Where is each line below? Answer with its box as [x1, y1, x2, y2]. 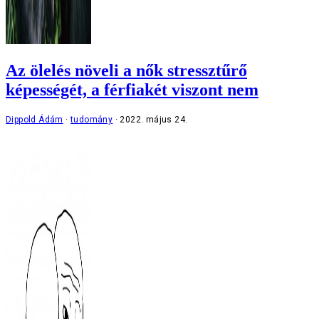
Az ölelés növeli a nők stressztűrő [6, 61, 247, 80]
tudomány [70, 114, 113, 125]
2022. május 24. [120, 114, 188, 125]
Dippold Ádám [6, 114, 63, 125]
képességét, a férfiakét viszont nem [6, 80, 258, 99]
